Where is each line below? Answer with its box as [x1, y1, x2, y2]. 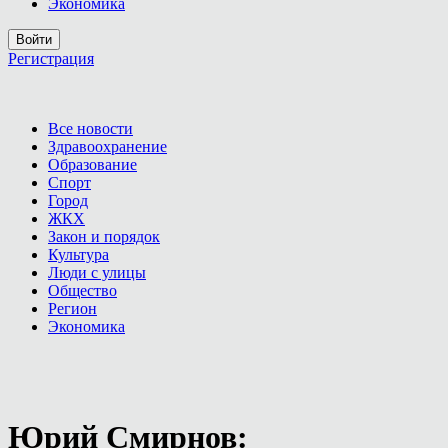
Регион [48, 300, 97, 317]
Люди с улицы [48, 264, 146, 281]
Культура [48, 246, 109, 263]
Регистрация [8, 50, 94, 67]
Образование [48, 156, 137, 173]
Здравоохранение [48, 138, 167, 155]
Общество [48, 282, 117, 299]
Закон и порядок [48, 228, 160, 245]
